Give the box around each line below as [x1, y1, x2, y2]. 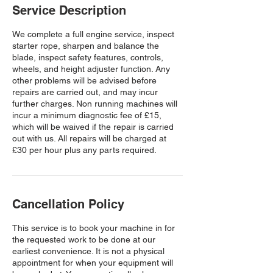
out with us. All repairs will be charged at [12, 133, 166, 143]
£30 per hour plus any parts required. [12, 145, 157, 155]
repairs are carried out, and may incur [12, 87, 158, 97]
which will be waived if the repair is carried [12, 122, 174, 132]
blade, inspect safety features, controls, [12, 52, 163, 62]
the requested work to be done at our [12, 235, 155, 244]
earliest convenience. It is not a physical [12, 246, 165, 256]
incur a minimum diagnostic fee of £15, [12, 110, 161, 120]
